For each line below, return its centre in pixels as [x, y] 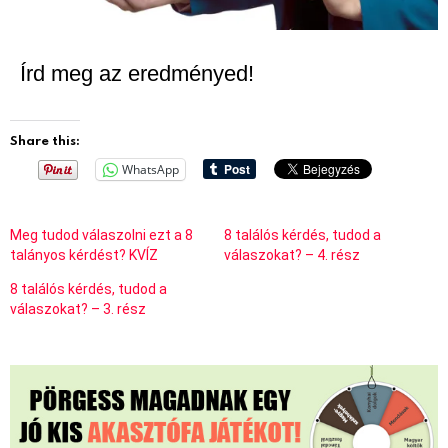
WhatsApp [150, 169]
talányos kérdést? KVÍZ [84, 254]
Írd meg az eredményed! [137, 73]
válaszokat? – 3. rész [78, 308]
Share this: [45, 139]
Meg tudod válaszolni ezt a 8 [101, 234]
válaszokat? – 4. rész [292, 254]
